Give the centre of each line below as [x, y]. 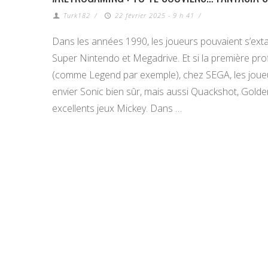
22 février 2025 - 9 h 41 [154, 15]
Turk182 [77, 15]
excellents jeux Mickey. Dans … [117, 108]
